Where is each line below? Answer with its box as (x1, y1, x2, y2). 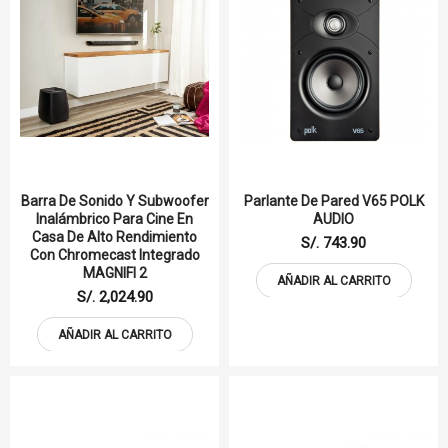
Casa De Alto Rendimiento (32, 229, 197, 246)
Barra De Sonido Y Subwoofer (20, 193, 209, 210)
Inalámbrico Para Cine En (36, 211, 193, 228)
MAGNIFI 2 (82, 265, 147, 282)
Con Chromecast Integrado (29, 247, 200, 264)
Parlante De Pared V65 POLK (243, 193, 424, 210)
